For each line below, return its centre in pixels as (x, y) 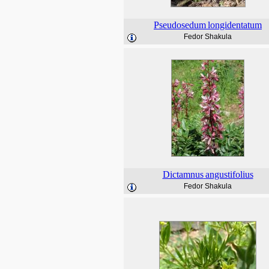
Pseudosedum (180, 25)
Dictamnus (183, 174)
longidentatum (235, 25)
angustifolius (229, 174)
